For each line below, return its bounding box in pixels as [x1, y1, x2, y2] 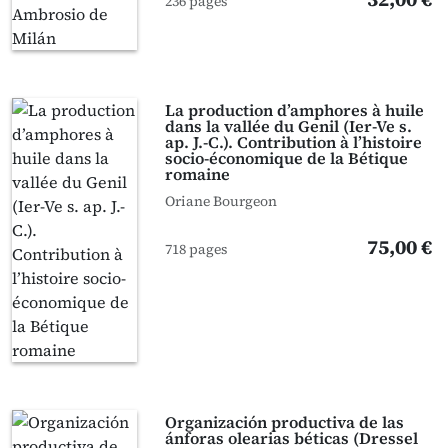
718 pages [165, 239, 229, 259]
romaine [165, 163, 231, 185]
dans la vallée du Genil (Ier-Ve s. [165, 115, 413, 137]
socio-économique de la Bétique [165, 147, 409, 169]
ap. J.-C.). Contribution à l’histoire [165, 131, 423, 153]
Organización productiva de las [165, 411, 405, 433]
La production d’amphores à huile [165, 99, 425, 121]
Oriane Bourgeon [165, 191, 278, 211]
